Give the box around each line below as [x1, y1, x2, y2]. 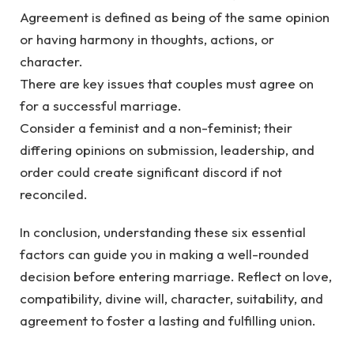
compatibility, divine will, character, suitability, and [20, 290, 323, 307]
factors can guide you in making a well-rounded [20, 246, 309, 263]
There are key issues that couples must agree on [20, 74, 314, 92]
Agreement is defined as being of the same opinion [20, 8, 330, 25]
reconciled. [20, 185, 88, 202]
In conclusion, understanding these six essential [20, 224, 306, 241]
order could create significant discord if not [20, 163, 282, 180]
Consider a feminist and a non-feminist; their [20, 119, 292, 136]
